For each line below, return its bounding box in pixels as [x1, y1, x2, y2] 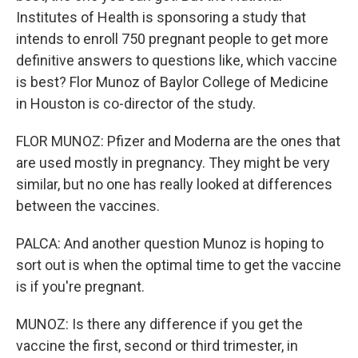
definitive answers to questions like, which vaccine [16, 52, 337, 69]
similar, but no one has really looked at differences [16, 176, 332, 193]
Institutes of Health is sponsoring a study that [16, 9, 306, 26]
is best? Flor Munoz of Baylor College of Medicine [16, 74, 328, 90]
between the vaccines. [16, 197, 160, 214]
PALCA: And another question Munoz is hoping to [16, 235, 324, 252]
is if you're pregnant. [16, 278, 145, 295]
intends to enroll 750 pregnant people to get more [16, 30, 328, 47]
